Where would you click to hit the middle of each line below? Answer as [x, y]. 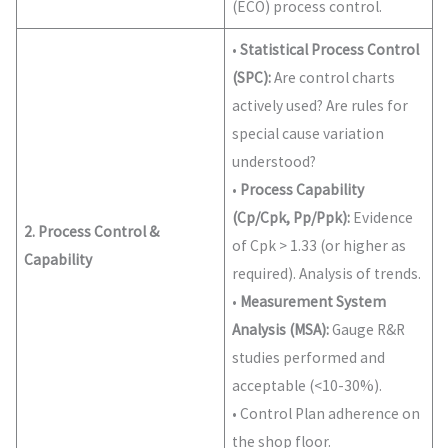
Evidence [382, 217]
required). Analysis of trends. [327, 273]
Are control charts [333, 77]
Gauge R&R [367, 329]
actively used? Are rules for [320, 105]
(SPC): [252, 77]
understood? [274, 161]
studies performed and [309, 357]
